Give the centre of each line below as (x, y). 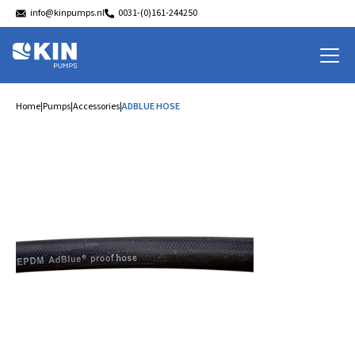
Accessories (96, 107)
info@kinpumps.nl (68, 13)
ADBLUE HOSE (151, 107)
